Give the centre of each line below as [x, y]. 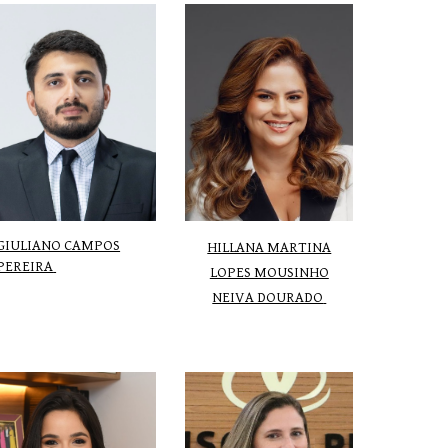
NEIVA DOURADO [268, 297]
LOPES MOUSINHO [269, 272]
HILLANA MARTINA [269, 247]
